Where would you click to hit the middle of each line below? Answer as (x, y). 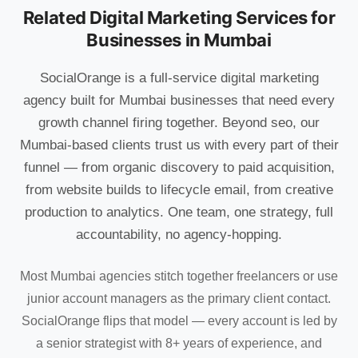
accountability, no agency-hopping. (179, 235)
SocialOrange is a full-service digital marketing (179, 78)
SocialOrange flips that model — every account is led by (179, 321)
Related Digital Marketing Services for (179, 18)
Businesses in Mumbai (179, 40)
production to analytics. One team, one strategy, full (179, 213)
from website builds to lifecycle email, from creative (179, 190)
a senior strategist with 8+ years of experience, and (179, 344)
